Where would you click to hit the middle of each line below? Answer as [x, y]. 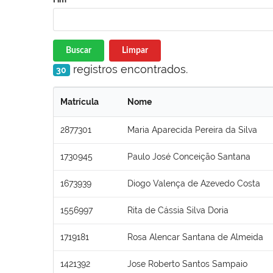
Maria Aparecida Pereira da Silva [192, 129]
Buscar [79, 50]
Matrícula [80, 101]
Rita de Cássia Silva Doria [178, 210]
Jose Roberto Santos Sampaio [187, 264]
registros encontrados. [129, 69]
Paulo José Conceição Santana [189, 156]
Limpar [135, 50]
